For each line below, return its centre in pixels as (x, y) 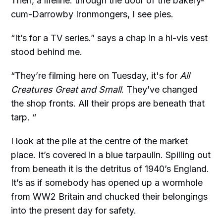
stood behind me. (47, 52)
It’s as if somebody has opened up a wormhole (107, 182)
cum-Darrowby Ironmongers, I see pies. (92, 14)
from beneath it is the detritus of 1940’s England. (110, 168)
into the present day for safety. (74, 210)
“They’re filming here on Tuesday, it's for (96, 75)
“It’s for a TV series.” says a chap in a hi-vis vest (110, 38)
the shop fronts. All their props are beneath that (108, 103)
